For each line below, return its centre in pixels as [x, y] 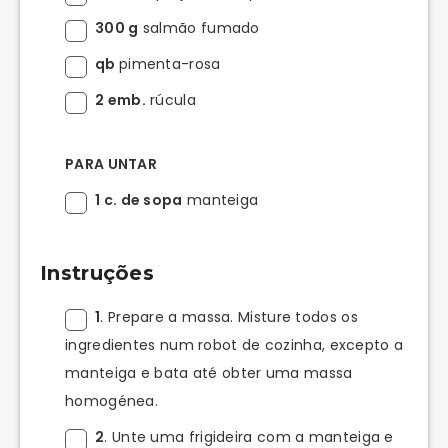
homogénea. [112, 400]
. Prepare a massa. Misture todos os [229, 316]
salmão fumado [199, 27]
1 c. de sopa [139, 199]
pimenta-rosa [169, 63]
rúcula [170, 99]
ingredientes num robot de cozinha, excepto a [234, 344]
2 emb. [120, 99]
